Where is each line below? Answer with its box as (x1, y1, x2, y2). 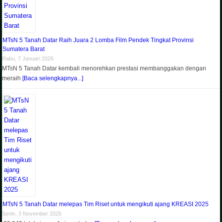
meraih (2, 74, 23, 82)
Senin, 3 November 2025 (2, 210, 62, 217)
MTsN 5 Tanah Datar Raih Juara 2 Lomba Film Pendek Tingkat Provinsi (2, 36, 194, 44)
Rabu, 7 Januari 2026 (2, 55, 54, 61)
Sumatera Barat (2, 45, 45, 53)
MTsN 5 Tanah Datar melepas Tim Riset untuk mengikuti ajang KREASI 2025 (2, 200, 209, 208)
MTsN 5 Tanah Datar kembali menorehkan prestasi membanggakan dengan (2, 64, 207, 72)
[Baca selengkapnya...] (22, 74, 84, 82)
